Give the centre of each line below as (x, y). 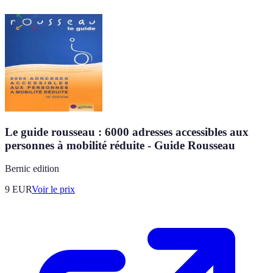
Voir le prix (53, 190)
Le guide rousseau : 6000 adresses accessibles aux (127, 132)
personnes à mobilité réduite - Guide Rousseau (120, 145)
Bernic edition (32, 169)
